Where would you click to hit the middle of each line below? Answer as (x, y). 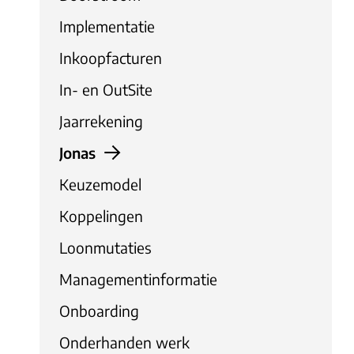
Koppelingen (101, 215)
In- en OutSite (106, 89)
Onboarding (99, 310)
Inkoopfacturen (111, 57)
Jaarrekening (101, 121)
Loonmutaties (105, 247)
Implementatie (107, 26)
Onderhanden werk (124, 342)
